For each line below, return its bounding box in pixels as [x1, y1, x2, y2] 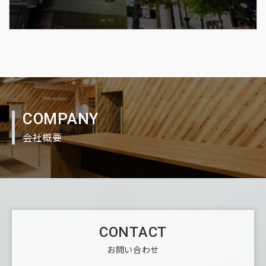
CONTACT [99, 223, 167, 240]
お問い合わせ [106, 243, 160, 255]
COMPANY [23, 109, 99, 128]
